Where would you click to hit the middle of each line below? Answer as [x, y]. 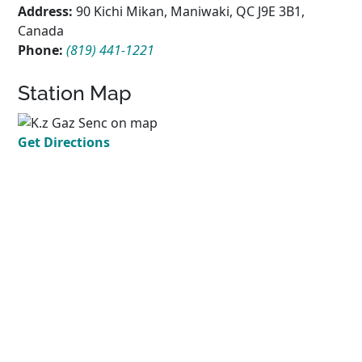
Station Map [75, 93]
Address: [46, 11]
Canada [41, 31]
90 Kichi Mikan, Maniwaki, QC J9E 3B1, [189, 11]
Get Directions [64, 142]
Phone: [42, 50]
